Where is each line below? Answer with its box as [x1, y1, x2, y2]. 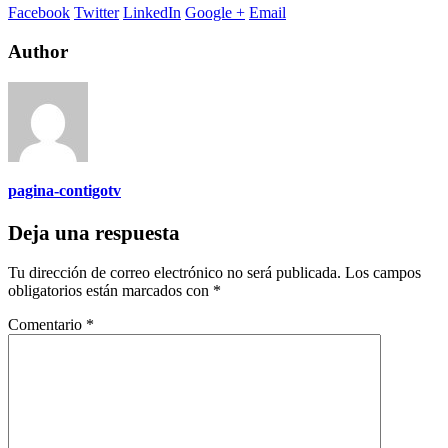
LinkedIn [123, 4, 181, 22]
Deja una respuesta [8, 220, 180, 245]
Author [8, 41, 68, 63]
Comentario [8, 315, 86, 333]
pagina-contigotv [8, 181, 121, 199]
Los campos [345, 263, 421, 281]
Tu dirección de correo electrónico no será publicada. [8, 263, 341, 281]
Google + [185, 4, 245, 22]
